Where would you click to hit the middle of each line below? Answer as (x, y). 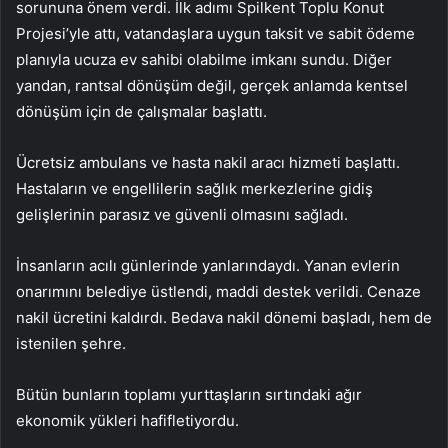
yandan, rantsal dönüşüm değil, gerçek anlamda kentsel (212, 86)
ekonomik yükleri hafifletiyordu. (127, 421)
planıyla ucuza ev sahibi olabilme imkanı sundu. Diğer (204, 60)
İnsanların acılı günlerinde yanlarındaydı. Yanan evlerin (208, 266)
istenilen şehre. (71, 344)
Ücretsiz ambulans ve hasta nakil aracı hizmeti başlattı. (208, 163)
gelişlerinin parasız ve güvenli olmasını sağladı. (182, 215)
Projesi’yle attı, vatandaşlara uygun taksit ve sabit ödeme (215, 34)
